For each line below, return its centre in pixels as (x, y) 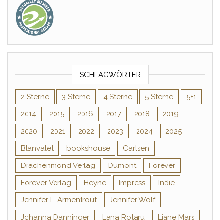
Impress (132, 183)
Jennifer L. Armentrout (59, 200)
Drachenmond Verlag (58, 166)
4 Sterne (118, 97)
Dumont (122, 166)
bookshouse (88, 149)
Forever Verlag (46, 183)
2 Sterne (35, 97)
